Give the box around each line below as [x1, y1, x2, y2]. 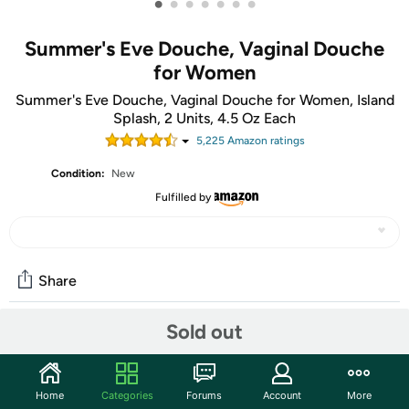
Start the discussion [9, 373, 150, 392]
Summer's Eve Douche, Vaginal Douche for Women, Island [15, 91, 394, 109]
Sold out [166, 319, 243, 344]
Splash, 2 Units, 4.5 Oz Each [113, 110, 296, 127]
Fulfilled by [154, 191, 211, 204]
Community [9, 334, 108, 356]
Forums [186, 388, 223, 402]
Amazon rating [224, 134, 299, 147]
